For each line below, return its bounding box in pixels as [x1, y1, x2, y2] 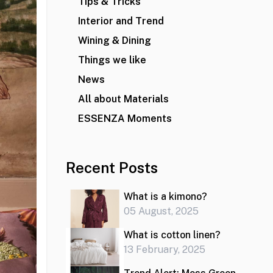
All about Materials [78, 93, 169, 105]
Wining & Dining [78, 35, 151, 46]
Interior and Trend [78, 15, 164, 27]
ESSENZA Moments [78, 113, 172, 124]
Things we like [78, 54, 146, 66]
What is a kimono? [123, 191, 207, 202]
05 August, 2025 [123, 205, 199, 217]
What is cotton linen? [123, 229, 221, 241]
